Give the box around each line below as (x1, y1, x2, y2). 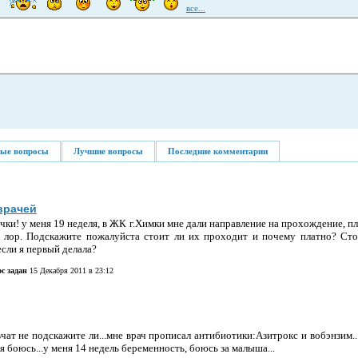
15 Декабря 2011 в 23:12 (26, 265, 113, 275)
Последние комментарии (167, 145, 268, 156)
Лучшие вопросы (73, 145, 143, 156)
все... (185, 2, 205, 13)
